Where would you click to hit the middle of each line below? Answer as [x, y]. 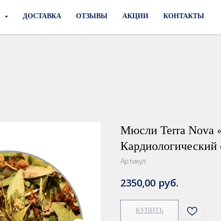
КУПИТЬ [149, 210]
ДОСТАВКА [42, 16]
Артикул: [134, 161]
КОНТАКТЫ [184, 16]
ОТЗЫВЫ [92, 16]
